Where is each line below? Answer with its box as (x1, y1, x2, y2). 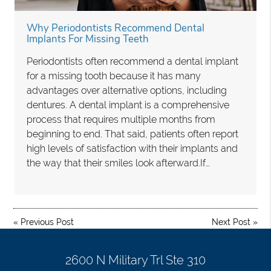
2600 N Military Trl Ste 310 (65, 253, 206, 267)
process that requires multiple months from (27, 114, 216, 126)
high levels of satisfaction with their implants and (27, 143, 238, 155)
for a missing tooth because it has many (27, 70, 201, 82)
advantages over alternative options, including (27, 85, 227, 97)
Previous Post (21, 217, 74, 227)
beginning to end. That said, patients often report (27, 128, 239, 140)
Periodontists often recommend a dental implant (27, 56, 239, 68)
